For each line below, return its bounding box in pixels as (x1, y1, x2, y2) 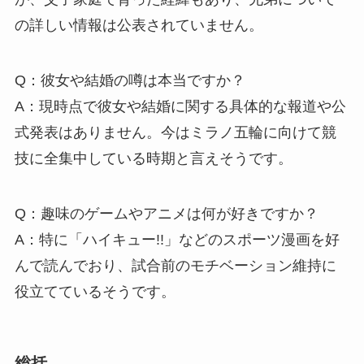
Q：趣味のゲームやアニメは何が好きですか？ (14, 205, 318, 222)
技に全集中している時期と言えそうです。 (14, 150, 292, 167)
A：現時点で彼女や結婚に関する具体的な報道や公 (14, 98, 346, 115)
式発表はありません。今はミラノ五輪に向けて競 (14, 124, 336, 141)
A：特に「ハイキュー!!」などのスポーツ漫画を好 (14, 231, 340, 248)
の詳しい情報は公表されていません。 (14, 17, 263, 34)
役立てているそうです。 (14, 283, 175, 300)
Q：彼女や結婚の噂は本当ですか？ (14, 72, 245, 89)
